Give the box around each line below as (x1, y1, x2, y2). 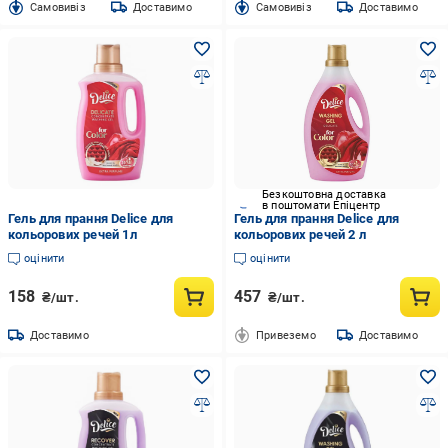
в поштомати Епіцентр (261, 199, 380, 212)
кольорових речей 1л (8, 227, 137, 242)
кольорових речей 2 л (233, 227, 366, 242)
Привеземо (255, 328, 316, 342)
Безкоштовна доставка (261, 188, 386, 201)
